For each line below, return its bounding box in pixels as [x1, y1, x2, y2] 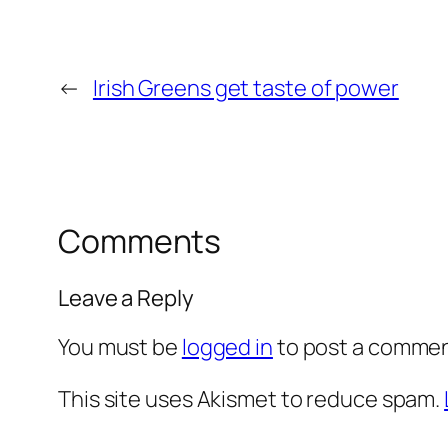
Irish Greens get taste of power [92, 73, 399, 104]
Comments [58, 219, 222, 264]
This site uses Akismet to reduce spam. [58, 383, 445, 414]
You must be [58, 331, 182, 362]
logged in [181, 331, 273, 362]
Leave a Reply [58, 282, 194, 313]
